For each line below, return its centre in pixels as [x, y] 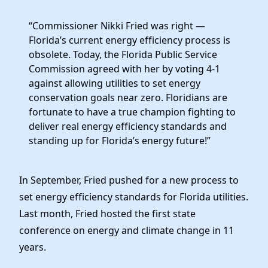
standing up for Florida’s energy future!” [120, 141]
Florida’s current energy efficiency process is [130, 40]
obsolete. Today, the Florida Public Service [123, 55]
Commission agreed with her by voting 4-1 [124, 69]
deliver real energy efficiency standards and [128, 127]
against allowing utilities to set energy [115, 83]
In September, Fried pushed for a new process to [129, 180]
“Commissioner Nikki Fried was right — [117, 26]
